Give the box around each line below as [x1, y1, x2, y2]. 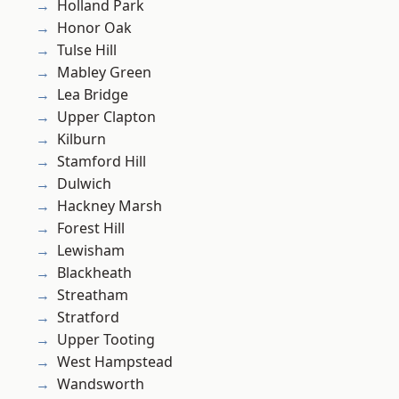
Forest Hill [57, 218, 125, 239]
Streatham [57, 285, 128, 305]
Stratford [57, 307, 119, 328]
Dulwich [57, 174, 111, 194]
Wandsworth [57, 374, 144, 395]
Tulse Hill [57, 40, 117, 61]
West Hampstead [57, 352, 173, 372]
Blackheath [57, 263, 132, 283]
